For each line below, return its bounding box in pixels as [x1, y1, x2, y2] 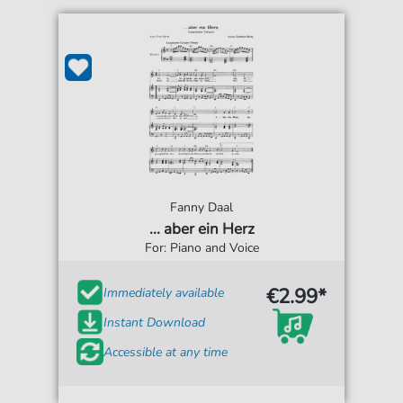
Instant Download [103, 313, 206, 331]
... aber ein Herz [148, 219, 255, 240]
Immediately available [103, 283, 225, 301]
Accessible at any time [103, 343, 228, 361]
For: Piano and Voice [144, 239, 259, 257]
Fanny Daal [170, 199, 233, 217]
